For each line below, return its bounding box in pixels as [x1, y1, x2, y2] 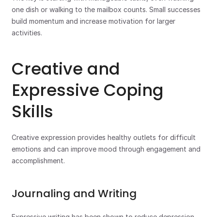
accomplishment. [12, 156, 65, 165]
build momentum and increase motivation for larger [12, 17, 175, 25]
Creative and [12, 57, 120, 80]
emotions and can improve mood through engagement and [12, 145, 201, 153]
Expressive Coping [12, 78, 164, 102]
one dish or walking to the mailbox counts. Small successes [12, 5, 201, 14]
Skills [12, 100, 53, 123]
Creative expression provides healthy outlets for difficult [12, 133, 196, 141]
